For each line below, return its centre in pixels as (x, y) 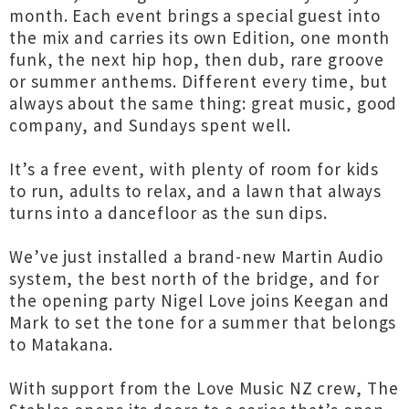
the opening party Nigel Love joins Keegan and (199, 300)
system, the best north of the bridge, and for (194, 278)
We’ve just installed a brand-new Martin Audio (196, 257)
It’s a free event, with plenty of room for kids (194, 169)
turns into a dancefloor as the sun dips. (168, 213)
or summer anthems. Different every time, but (199, 81)
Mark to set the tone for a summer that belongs (203, 322)
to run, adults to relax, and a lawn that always (196, 191)
